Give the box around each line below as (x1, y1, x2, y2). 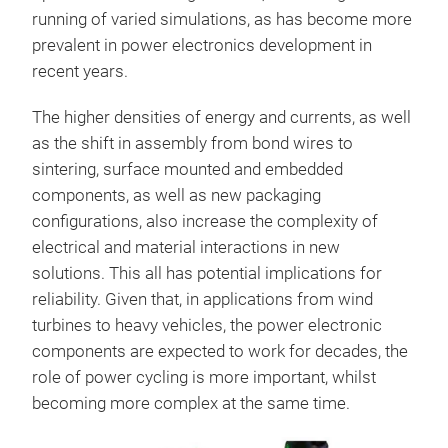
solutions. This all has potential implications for (32, 264, 382, 283)
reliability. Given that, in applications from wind (32, 290, 373, 309)
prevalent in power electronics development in (32, 36, 372, 55)
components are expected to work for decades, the (32, 342, 408, 361)
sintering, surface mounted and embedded (32, 160, 343, 179)
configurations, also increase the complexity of (32, 212, 378, 231)
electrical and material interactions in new (32, 238, 340, 257)
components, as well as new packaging (32, 186, 321, 205)
